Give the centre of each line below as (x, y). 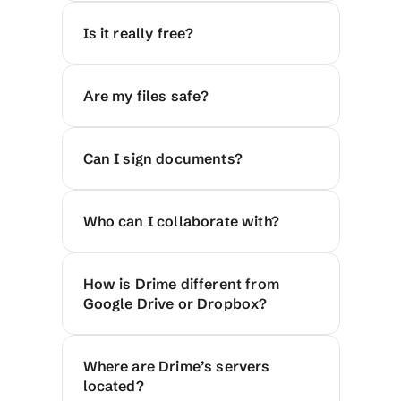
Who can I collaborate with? (181, 221)
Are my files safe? (146, 96)
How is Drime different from (181, 284)
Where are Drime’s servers (176, 366)
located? (113, 386)
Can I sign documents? (162, 158)
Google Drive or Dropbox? (175, 303)
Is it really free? (138, 33)
